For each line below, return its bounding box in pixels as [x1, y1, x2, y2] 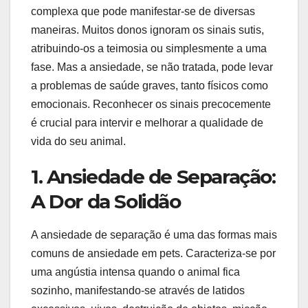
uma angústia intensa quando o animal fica [31, 266, 240, 278]
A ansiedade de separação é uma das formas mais [31, 229, 277, 241]
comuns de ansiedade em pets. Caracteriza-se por [31, 247, 276, 260]
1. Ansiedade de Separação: [31, 164, 276, 188]
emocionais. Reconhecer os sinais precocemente [31, 98, 271, 110]
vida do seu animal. [31, 135, 126, 147]
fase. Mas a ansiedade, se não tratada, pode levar [31, 60, 273, 73]
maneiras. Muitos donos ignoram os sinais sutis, [31, 23, 264, 36]
